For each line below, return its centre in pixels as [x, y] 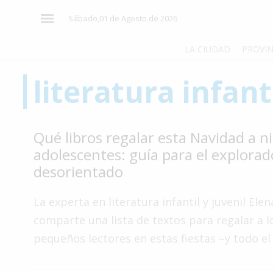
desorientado [78, 172]
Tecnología [41, 220]
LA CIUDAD [207, 49]
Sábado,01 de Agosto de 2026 [122, 18]
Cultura [34, 197]
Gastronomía [45, 243]
